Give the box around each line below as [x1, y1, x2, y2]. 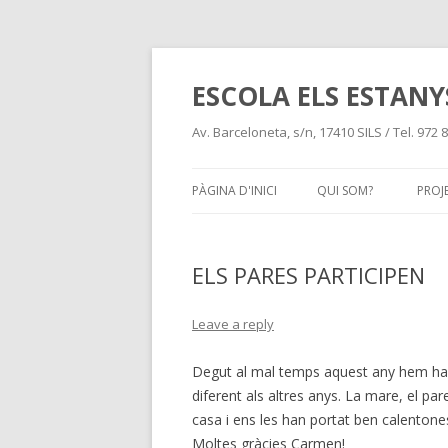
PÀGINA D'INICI [192, 182, 277, 199]
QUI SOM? [317, 182, 373, 199]
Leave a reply [192, 315, 274, 333]
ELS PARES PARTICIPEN [192, 260, 425, 290]
